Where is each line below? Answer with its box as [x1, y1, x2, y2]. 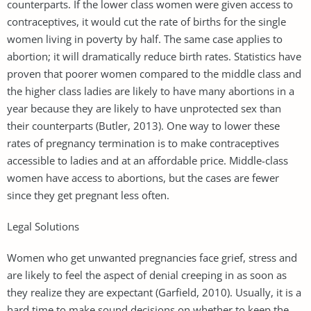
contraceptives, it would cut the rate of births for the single [7, 14, 286, 28]
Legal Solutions [7, 219, 79, 233]
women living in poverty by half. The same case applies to [7, 31, 283, 46]
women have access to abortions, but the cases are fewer [7, 170, 279, 185]
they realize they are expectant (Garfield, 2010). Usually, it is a [7, 285, 301, 299]
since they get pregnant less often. [7, 187, 169, 202]
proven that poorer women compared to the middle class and [7, 66, 301, 81]
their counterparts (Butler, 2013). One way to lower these [7, 118, 280, 133]
